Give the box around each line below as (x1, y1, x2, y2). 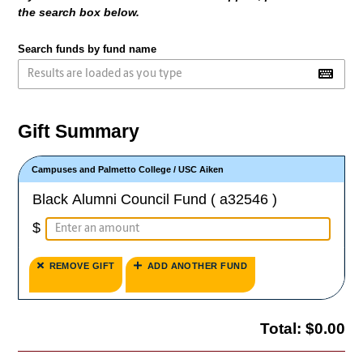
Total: (259, 320, 305, 338)
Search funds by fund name (18, 43, 157, 56)
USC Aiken (178, 164, 224, 174)
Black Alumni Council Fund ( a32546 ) (32, 190, 278, 207)
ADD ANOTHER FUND (141, 260, 248, 271)
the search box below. (18, 6, 140, 19)
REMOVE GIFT (43, 260, 115, 271)
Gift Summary (18, 120, 140, 142)
